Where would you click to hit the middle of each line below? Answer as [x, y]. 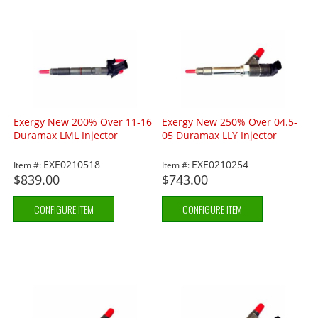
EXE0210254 [220, 165]
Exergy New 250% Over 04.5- [230, 122]
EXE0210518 [72, 165]
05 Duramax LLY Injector [220, 136]
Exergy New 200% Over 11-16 [83, 122]
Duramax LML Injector [66, 136]
